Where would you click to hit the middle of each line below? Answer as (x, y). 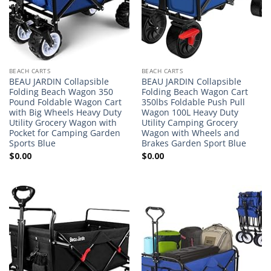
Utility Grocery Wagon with (63, 122)
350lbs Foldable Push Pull (193, 102)
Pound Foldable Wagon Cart (65, 102)
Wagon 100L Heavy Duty (190, 112)
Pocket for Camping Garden (64, 132)
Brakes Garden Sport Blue (194, 143)
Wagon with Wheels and (190, 132)
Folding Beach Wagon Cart (194, 91)
